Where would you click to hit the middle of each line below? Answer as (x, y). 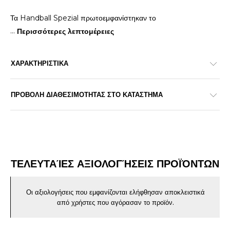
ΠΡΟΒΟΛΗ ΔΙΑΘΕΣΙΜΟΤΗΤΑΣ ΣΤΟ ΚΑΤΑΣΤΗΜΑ (87, 94)
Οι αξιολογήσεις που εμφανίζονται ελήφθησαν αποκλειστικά (115, 192)
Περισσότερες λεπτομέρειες (65, 31)
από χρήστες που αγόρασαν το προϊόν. (115, 202)
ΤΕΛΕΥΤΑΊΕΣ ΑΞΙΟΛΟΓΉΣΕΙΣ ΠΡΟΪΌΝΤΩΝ (115, 164)
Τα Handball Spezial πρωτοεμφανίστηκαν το (83, 18)
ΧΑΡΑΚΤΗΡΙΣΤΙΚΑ (40, 63)
